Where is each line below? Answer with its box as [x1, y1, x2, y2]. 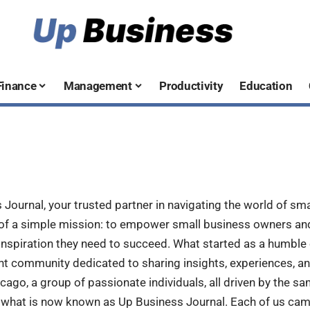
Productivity [159, 79, 224, 93]
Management [64, 79, 132, 93]
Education [239, 79, 293, 93]
